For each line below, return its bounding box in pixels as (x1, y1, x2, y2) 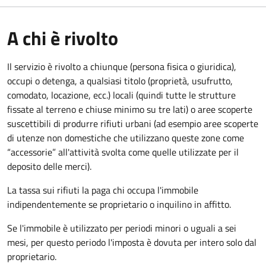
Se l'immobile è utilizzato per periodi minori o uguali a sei (7, 220, 236, 235)
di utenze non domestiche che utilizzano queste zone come (7, 130, 244, 145)
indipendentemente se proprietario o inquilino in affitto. (7, 197, 231, 211)
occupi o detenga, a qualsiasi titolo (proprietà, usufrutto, (7, 73, 233, 88)
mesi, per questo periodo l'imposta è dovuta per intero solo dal (7, 235, 256, 249)
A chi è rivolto (7, 23, 118, 52)
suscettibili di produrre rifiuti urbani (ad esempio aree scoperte (7, 116, 258, 131)
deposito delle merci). (7, 159, 91, 173)
